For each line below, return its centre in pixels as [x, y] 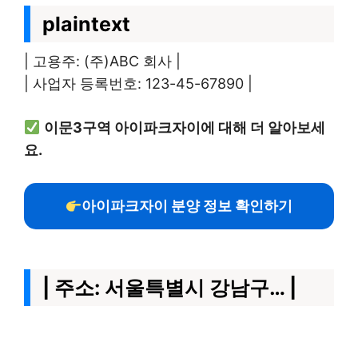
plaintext [86, 24]
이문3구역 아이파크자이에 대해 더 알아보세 [184, 127]
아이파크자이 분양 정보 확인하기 [187, 206]
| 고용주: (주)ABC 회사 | [102, 61]
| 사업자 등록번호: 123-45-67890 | [138, 84]
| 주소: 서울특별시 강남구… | [169, 288]
